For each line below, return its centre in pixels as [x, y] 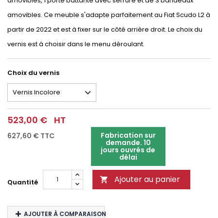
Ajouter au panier [147, 179]
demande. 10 [128, 143]
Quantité [23, 182]
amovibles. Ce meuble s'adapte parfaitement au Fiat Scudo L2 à [109, 15]
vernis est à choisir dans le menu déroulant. [77, 44]
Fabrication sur [128, 135]
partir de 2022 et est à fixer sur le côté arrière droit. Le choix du [105, 29]
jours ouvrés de [128, 150]
